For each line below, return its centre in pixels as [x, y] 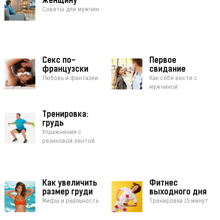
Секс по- [59, 61]
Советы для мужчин [70, 10]
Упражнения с [62, 133]
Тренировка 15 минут [179, 202]
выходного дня [178, 193]
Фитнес [164, 184]
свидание [168, 70]
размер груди [67, 193]
